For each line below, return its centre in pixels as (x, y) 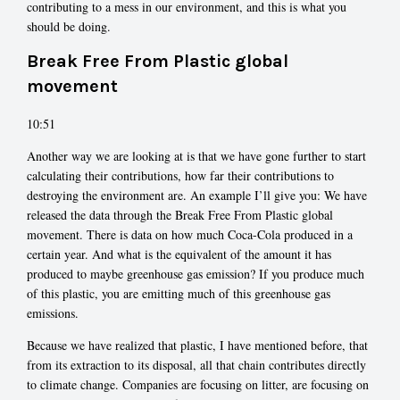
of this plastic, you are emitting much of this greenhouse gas (179, 293)
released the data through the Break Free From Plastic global (180, 214)
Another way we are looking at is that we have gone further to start (196, 155)
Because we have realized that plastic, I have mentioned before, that (197, 345)
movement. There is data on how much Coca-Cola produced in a (190, 234)
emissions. (53, 312)
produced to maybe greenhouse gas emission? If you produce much (196, 273)
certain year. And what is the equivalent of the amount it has (179, 254)
